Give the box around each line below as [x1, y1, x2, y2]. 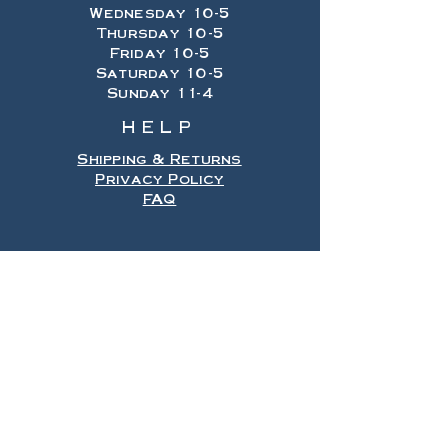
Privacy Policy [95, 169, 224, 187]
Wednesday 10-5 [89, 3, 231, 21]
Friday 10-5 [109, 43, 211, 61]
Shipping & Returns [77, 149, 242, 167]
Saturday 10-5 [95, 63, 225, 81]
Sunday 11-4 [107, 83, 213, 101]
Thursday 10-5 [95, 23, 225, 41]
